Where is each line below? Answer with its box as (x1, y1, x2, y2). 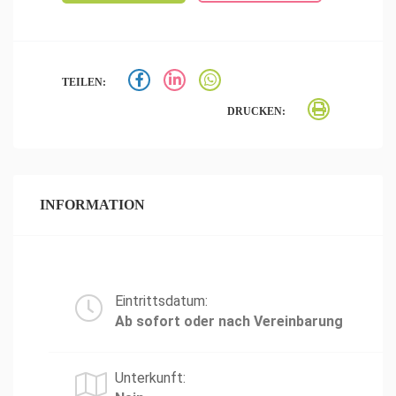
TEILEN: (62, 76, 106, 88)
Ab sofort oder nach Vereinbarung (115, 313, 343, 330)
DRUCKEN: (227, 105, 286, 118)
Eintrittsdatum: (115, 293, 208, 309)
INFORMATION (40, 197, 145, 212)
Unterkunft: (115, 369, 186, 386)
